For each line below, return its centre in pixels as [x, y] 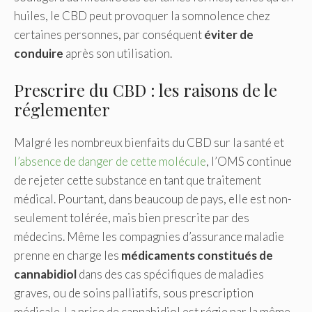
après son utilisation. [119, 53]
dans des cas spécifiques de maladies [171, 274]
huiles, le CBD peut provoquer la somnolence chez [142, 15]
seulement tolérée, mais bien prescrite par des [132, 218]
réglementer [62, 110]
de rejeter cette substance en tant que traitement [138, 180]
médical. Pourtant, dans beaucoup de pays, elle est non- [153, 199]
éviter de [229, 34]
